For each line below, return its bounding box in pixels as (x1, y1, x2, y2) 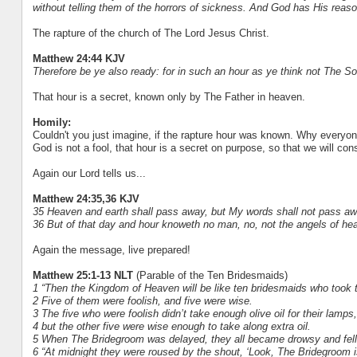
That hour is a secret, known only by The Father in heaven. (32, 90, 305, 103)
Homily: (32, 116, 71, 128)
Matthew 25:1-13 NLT (32, 269, 133, 281)
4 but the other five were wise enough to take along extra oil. (32, 320, 311, 332)
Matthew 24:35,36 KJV (32, 192, 139, 205)
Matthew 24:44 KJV (32, 52, 125, 65)
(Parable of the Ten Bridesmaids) (132, 269, 288, 281)
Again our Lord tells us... (32, 167, 146, 179)
